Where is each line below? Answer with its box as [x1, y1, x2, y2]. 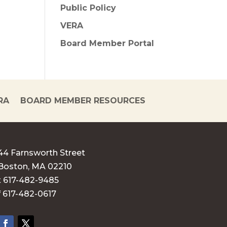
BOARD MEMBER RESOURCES [20, 95, 145, 105]
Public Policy [60, 3, 117, 13]
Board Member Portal [60, 39, 155, 48]
